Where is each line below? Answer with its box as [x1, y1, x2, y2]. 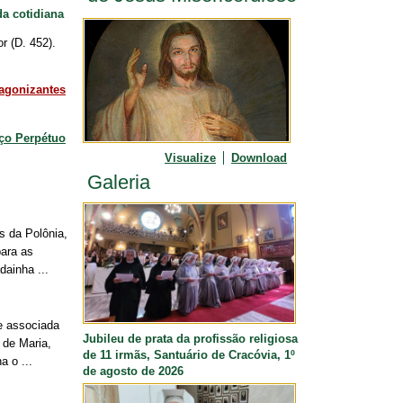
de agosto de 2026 [83, 363, 184, 378]
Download [231, 151, 287, 166]
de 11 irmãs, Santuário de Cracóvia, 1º [83, 347, 295, 362]
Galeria [87, 171, 150, 194]
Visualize [165, 151, 216, 166]
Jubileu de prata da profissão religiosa [83, 331, 298, 345]
